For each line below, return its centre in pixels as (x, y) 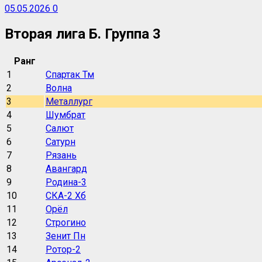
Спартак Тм (70, 75)
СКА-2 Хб (66, 196)
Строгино (66, 223)
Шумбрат (65, 115)
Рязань (61, 155)
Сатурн (61, 142)
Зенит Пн (65, 236)
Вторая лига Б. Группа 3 (83, 34)
